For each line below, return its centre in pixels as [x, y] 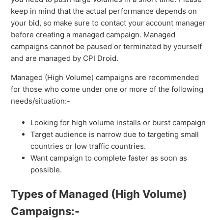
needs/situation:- [41, 101]
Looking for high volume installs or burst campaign [118, 122]
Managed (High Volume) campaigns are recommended [105, 77]
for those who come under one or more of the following [107, 89]
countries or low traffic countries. [88, 146]
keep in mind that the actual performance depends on [104, 11]
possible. [47, 169]
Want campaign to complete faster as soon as [109, 158]
